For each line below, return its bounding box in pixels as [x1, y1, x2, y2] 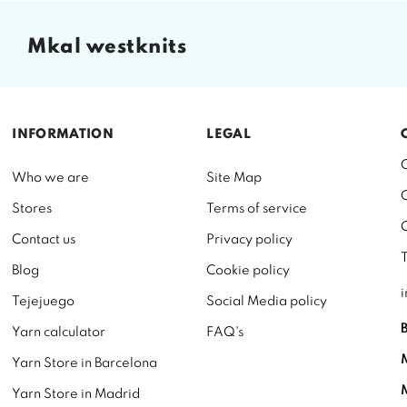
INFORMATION [12, 127, 114, 141]
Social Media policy [206, 294, 328, 308]
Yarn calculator [12, 325, 106, 339]
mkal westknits [46, 36, 186, 57]
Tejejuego [12, 294, 75, 308]
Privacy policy [206, 233, 293, 246]
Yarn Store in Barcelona [12, 356, 158, 370]
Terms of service [206, 202, 308, 215]
